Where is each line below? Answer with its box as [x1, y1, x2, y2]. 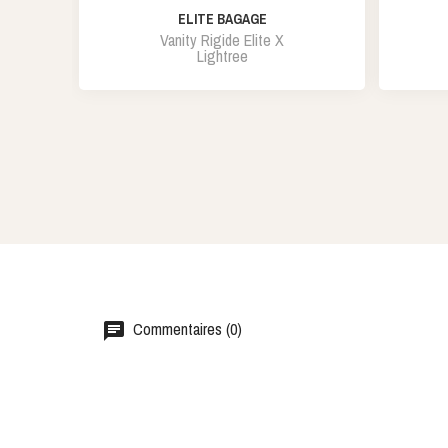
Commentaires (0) [129, 318, 242, 340]
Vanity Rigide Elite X [160, 29, 284, 51]
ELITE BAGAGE [177, 10, 267, 28]
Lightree [196, 45, 248, 67]
